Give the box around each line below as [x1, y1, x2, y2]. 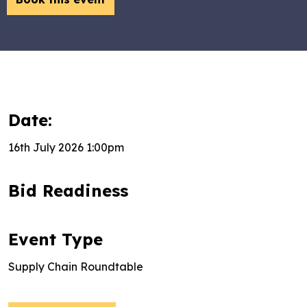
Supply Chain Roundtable [8, 260, 143, 273]
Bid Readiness [8, 180, 128, 201]
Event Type [8, 229, 103, 249]
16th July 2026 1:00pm [8, 140, 124, 154]
